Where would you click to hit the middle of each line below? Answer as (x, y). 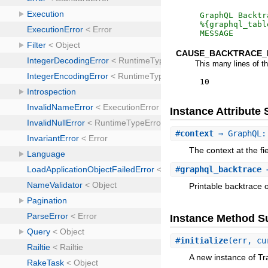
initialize (204, 240)
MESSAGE (217, 33)
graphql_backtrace (221, 169)
